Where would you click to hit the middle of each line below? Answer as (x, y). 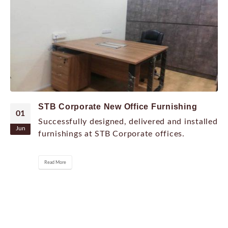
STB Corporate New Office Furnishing (118, 107)
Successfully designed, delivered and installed (128, 122)
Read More (55, 162)
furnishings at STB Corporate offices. (111, 134)
